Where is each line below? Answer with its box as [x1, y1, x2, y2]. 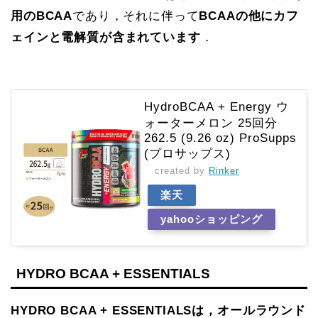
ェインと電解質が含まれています [11, 31, 201, 45]
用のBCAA [11, 9, 73, 23]
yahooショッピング [160, 212, 263, 225]
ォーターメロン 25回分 [144, 116, 278, 130]
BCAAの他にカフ [199, 9, 300, 23]
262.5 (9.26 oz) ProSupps [144, 131, 297, 145]
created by [155, 165, 209, 176]
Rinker [209, 165, 239, 176]
